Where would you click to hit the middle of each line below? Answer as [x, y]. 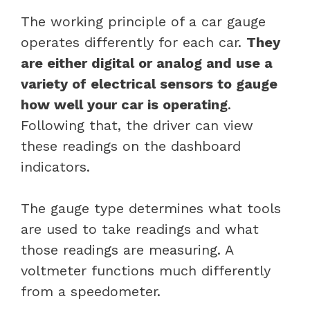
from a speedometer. [91, 291]
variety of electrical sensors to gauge [149, 83]
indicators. [55, 166]
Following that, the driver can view [137, 125]
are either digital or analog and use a [147, 63]
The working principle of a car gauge [143, 21]
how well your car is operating [124, 104]
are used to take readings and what [140, 229]
